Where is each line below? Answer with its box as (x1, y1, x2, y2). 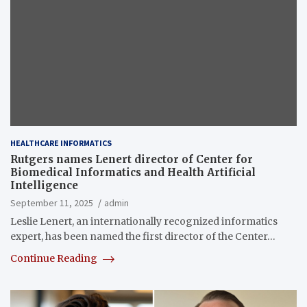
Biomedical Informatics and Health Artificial (10, 166, 256, 180)
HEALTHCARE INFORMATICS (10, 138, 112, 149)
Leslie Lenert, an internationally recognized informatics (10, 215, 278, 228)
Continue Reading (10, 252, 99, 265)
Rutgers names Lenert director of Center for (10, 153, 253, 167)
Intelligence (10, 179, 78, 193)
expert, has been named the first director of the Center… (10, 230, 275, 243)
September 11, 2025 (10, 197, 93, 210)
